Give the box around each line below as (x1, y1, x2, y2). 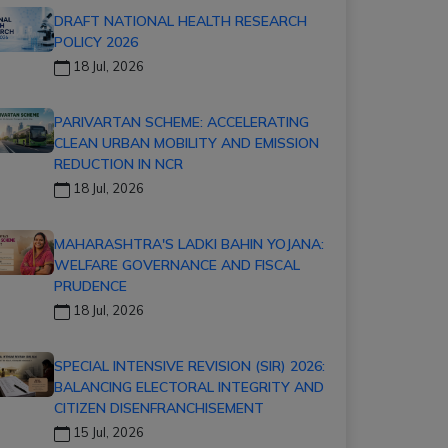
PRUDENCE (54, 277, 127, 295)
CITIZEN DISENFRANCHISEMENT (54, 399, 264, 417)
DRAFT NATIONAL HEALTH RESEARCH (54, 12, 307, 30)
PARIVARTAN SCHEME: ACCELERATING (54, 113, 309, 131)
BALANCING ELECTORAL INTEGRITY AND (54, 378, 324, 396)
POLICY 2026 (54, 33, 138, 51)
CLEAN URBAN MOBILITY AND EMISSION (54, 134, 319, 152)
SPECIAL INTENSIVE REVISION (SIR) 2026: (54, 357, 325, 375)
